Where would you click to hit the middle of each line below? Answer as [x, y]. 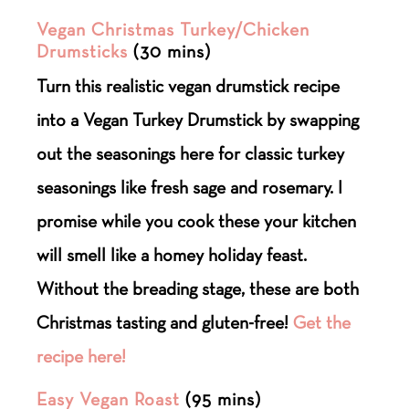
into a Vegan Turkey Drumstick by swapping [198, 119]
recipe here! [82, 356]
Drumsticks [83, 51]
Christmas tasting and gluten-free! [165, 322]
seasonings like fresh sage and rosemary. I [190, 187]
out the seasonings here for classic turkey [191, 153]
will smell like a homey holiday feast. [172, 254]
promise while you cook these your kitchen [197, 220]
